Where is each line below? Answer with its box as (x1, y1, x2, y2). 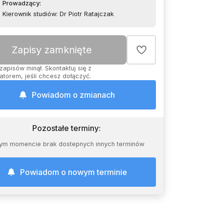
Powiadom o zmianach (32, 90, 115, 100)
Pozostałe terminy (32, 123, 99, 133)
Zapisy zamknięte (12, 44, 92, 56)
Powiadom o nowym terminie (20, 167, 127, 177)
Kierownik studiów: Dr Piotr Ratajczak (2, 10, 114, 18)
